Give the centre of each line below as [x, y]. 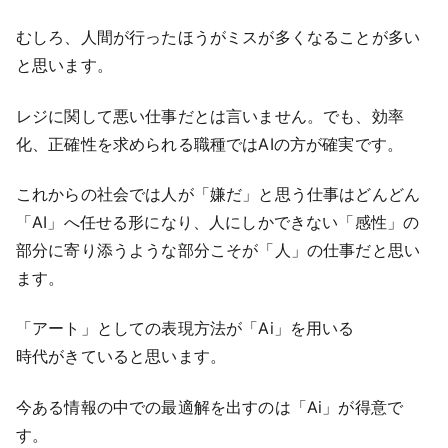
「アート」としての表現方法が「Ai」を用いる [185, 328]
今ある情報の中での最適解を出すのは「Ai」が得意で [210, 406]
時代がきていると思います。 [121, 356]
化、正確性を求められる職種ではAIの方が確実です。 [210, 143]
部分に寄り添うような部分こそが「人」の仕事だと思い [218, 249]
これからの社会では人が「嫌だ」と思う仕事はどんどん [218, 193]
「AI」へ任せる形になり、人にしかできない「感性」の [218, 221]
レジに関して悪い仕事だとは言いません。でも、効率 [210, 115]
